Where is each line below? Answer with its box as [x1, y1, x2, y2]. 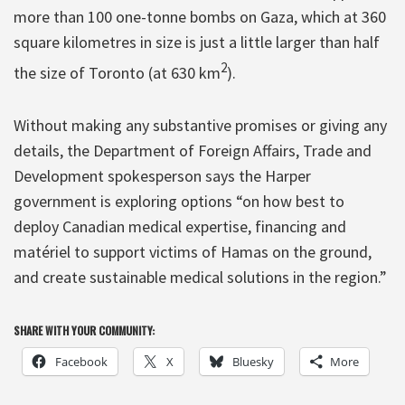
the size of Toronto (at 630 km [14, 61, 221, 83]
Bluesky [232, 353, 274, 370]
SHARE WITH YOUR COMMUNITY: [14, 322, 155, 338]
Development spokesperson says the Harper [14, 165, 311, 186]
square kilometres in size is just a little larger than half [14, 31, 380, 52]
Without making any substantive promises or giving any [14, 114, 387, 136]
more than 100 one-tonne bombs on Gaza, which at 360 [14, 5, 386, 27]
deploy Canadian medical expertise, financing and [14, 215, 346, 237]
